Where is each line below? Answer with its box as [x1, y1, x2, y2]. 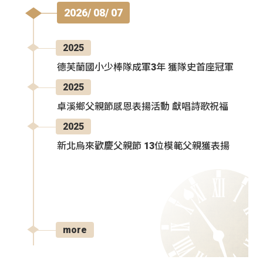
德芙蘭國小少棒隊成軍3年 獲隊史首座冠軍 [57, 62, 234, 73]
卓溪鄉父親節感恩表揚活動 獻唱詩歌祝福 [57, 101, 228, 113]
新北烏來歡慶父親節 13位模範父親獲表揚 [57, 140, 230, 152]
